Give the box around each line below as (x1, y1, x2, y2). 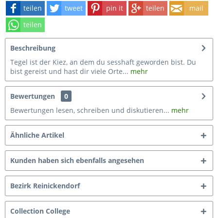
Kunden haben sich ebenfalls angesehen (10, 156, 144, 165)
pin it (106, 3, 123, 13)
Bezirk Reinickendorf (10, 181, 80, 190)
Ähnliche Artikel (10, 130, 64, 140)
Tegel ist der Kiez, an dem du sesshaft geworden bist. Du (10, 57, 196, 67)
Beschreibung (10, 43, 55, 53)
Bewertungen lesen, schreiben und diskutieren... (10, 106, 169, 115)
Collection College (10, 206, 70, 216)
